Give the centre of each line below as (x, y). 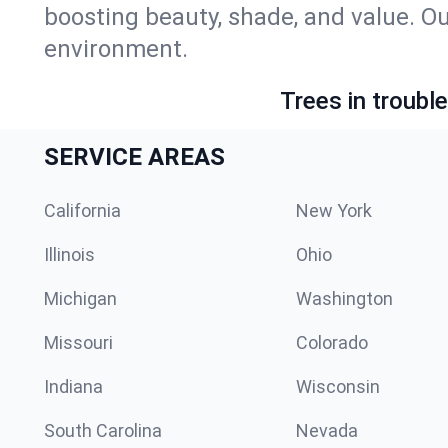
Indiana (73, 386)
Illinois (69, 254)
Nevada (327, 430)
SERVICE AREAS (134, 157)
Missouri (78, 342)
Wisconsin (338, 386)
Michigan (80, 298)
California (82, 210)
